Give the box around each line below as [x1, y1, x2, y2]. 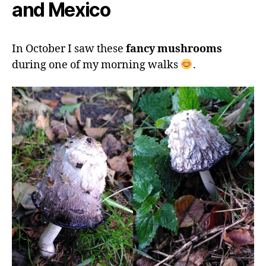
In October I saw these [12, 42, 126, 56]
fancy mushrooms [126, 42, 222, 56]
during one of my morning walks [12, 58, 180, 72]
